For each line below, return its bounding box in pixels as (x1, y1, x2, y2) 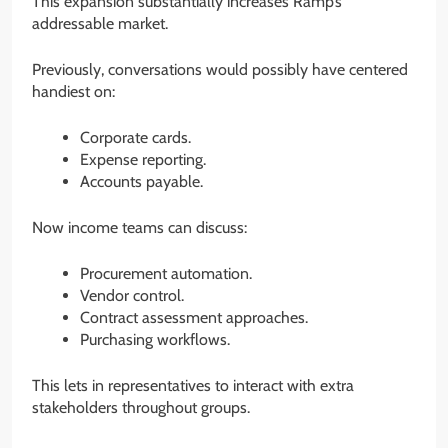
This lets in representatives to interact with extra (32, 376, 354, 396)
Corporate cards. (80, 128, 191, 148)
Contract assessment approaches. (80, 308, 308, 328)
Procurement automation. (80, 264, 252, 284)
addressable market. (32, 14, 168, 34)
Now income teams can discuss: (32, 218, 247, 238)
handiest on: (32, 82, 115, 102)
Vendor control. (80, 286, 184, 306)
